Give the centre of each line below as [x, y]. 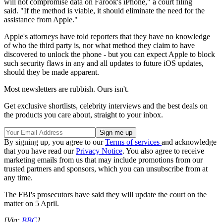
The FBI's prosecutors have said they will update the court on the [105, 194]
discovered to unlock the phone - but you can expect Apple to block [110, 54]
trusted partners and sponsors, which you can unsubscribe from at [106, 168]
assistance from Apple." [41, 19]
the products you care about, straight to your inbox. [83, 114]
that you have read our [40, 151]
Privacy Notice [99, 151]
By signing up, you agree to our [55, 142]
